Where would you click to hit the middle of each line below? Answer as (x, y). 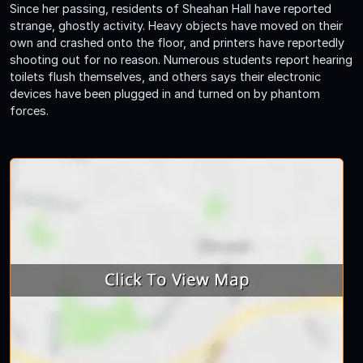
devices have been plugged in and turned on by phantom (165, 93)
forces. (29, 110)
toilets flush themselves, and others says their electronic (165, 76)
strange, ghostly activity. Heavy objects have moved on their (176, 25)
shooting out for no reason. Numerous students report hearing (181, 59)
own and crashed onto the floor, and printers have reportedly (177, 42)
